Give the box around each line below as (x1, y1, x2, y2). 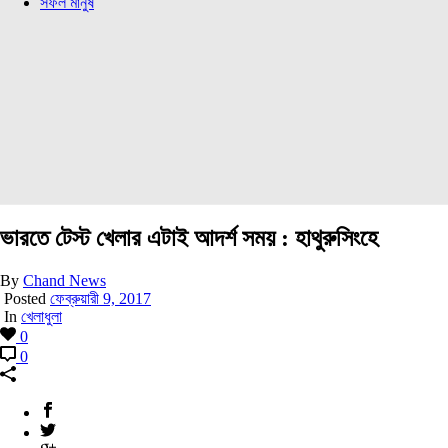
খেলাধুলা (21, 307, 62, 325)
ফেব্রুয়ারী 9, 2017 (50, 289, 151, 307)
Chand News (23, 271, 106, 289)
